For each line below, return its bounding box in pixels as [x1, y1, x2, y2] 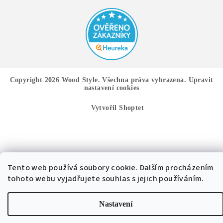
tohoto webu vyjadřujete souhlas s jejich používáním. [7, 173, 204, 184]
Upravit [188, 76, 214, 84]
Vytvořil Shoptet [91, 104, 144, 111]
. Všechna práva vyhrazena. [98, 76, 189, 84]
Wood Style [61, 76, 98, 84]
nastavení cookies [84, 84, 139, 92]
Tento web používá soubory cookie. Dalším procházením [7, 162, 214, 173]
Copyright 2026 [9, 76, 62, 84]
